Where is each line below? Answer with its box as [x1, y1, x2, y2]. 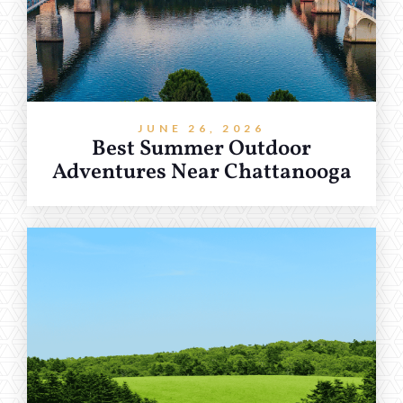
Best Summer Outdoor [92, 133, 311, 165]
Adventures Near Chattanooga [51, 157, 352, 188]
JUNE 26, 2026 [138, 121, 265, 135]
